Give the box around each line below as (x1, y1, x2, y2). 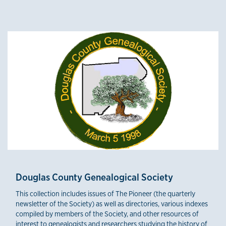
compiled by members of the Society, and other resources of (16, 209, 199, 219)
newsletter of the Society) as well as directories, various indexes (16, 199, 208, 209)
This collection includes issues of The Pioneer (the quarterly (16, 189, 195, 199)
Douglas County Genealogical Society (16, 171, 173, 184)
